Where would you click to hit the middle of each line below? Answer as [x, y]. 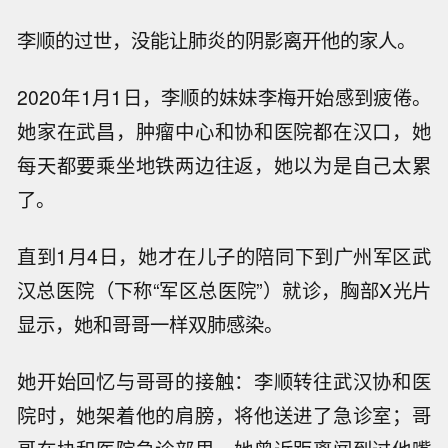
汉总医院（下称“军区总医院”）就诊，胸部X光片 [224, 289]
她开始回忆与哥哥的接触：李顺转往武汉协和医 [224, 380]
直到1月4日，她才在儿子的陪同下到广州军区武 [224, 255]
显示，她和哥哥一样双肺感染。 [150, 323]
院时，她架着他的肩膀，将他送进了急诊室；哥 [224, 414]
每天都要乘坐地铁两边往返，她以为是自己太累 [224, 165]
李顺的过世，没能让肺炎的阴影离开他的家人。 [217, 40]
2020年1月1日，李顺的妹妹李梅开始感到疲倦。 [224, 97]
